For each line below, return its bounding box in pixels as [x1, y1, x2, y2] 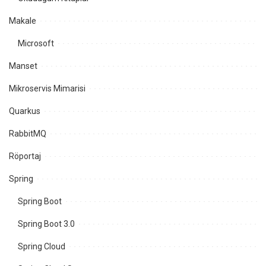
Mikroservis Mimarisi [9, 83, 85, 93]
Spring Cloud [18, 241, 65, 251]
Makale [9, 15, 36, 26]
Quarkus [9, 106, 40, 116]
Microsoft [18, 38, 54, 48]
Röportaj [9, 151, 41, 161]
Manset [9, 61, 37, 71]
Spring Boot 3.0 [18, 218, 75, 229]
